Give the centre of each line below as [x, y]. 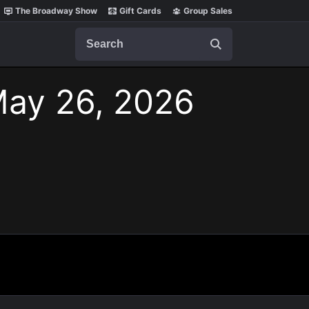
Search [92, 34]
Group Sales [208, 11]
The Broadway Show [56, 11]
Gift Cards [140, 11]
